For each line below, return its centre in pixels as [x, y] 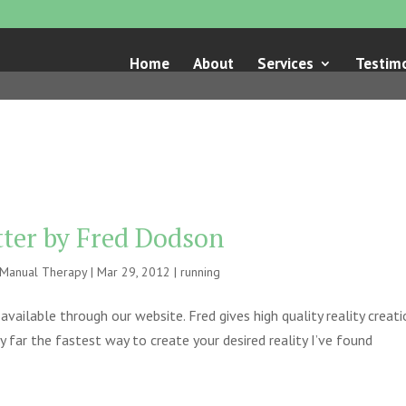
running [201, 272]
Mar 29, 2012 [134, 272]
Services [285, 63]
